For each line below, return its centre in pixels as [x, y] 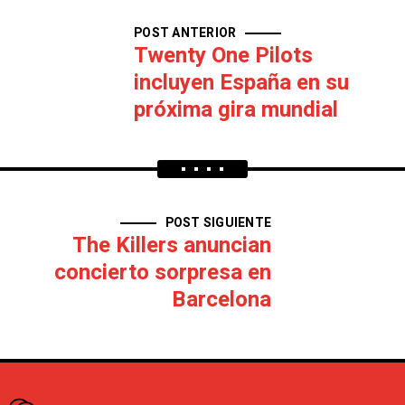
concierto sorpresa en [163, 273]
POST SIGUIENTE [218, 223]
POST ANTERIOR [185, 33]
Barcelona [221, 300]
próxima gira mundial [236, 110]
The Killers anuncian [172, 245]
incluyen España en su [241, 83]
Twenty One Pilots [223, 56]
